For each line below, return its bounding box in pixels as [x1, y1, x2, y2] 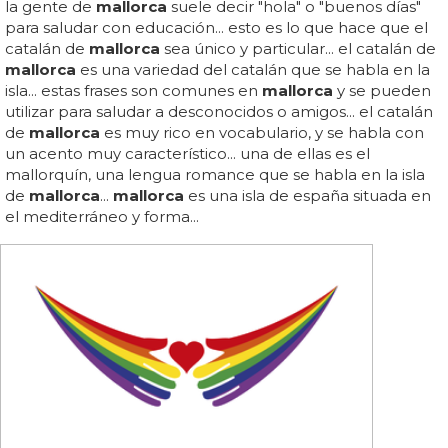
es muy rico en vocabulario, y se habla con [100, 122, 424, 142]
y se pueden [333, 80, 431, 100]
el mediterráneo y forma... [5, 206, 199, 226]
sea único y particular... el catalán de [160, 38, 436, 58]
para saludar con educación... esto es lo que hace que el [5, 17, 428, 37]
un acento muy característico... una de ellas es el [5, 143, 370, 163]
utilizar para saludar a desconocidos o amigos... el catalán [5, 101, 433, 121]
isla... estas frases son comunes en [5, 80, 262, 100]
